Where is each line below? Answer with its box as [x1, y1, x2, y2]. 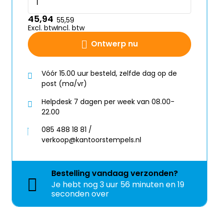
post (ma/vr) [42, 79, 87, 88]
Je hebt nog [51, 179, 100, 191]
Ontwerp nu [90, 38, 138, 49]
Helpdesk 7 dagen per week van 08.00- [42, 96, 175, 107]
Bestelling [51, 168, 92, 179]
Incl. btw [57, 23, 85, 33]
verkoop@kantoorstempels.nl [42, 135, 141, 145]
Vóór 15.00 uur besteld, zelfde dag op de [42, 68, 177, 78]
